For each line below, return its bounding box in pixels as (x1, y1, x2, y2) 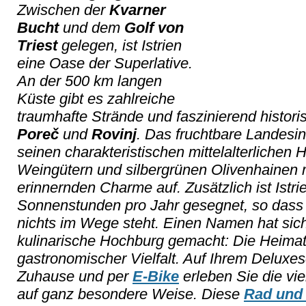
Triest (17, 37, 57, 55)
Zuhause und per (17, 268, 133, 286)
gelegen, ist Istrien (57, 37, 182, 55)
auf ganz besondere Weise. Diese (17, 286, 244, 303)
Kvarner (109, 1, 166, 19)
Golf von (124, 19, 184, 37)
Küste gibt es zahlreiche (17, 90, 175, 108)
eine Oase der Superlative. (17, 55, 193, 72)
